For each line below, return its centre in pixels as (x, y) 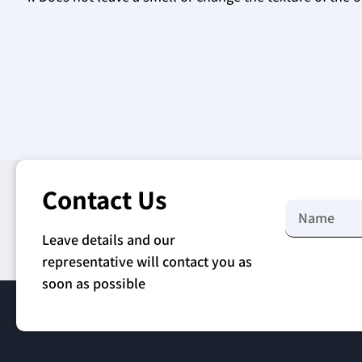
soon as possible (94, 283)
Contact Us (104, 199)
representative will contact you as (147, 261)
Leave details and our (109, 239)
